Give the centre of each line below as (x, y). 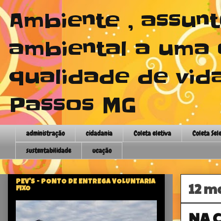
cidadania (99, 133)
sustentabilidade (49, 151)
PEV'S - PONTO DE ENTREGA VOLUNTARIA (86, 182)
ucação (102, 151)
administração (45, 133)
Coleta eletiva (152, 133)
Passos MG (73, 106)
